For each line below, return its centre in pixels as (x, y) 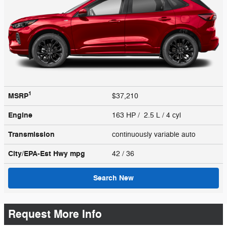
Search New (113, 178)
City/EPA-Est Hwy (39, 154)
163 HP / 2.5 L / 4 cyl (147, 115)
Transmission (31, 134)
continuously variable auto (155, 134)
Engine (20, 115)
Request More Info (55, 214)
